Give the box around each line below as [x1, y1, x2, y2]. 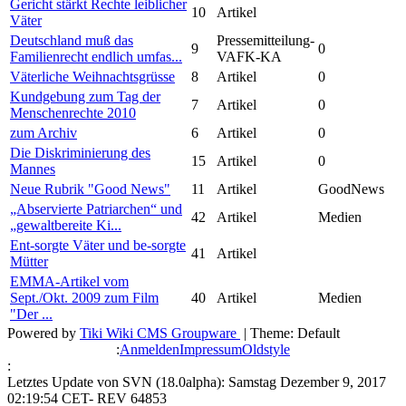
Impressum [179, 341, 242, 357]
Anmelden [120, 341, 179, 357]
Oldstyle [242, 341, 290, 357]
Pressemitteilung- [217, 32, 314, 48]
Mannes [10, 160, 55, 177]
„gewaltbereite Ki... [10, 217, 121, 233]
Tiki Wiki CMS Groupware [80, 324, 240, 341]
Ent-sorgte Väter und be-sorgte [10, 237, 186, 253]
